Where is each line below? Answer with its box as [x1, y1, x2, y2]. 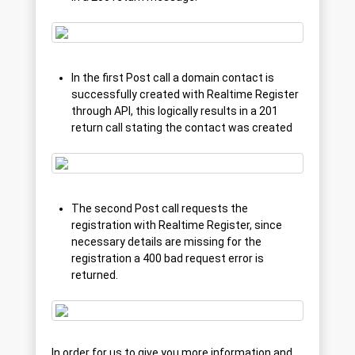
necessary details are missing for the [71, 235, 261, 249]
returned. [71, 269, 118, 282]
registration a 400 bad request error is [71, 252, 264, 265]
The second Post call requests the [71, 202, 248, 216]
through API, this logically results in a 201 [71, 105, 278, 118]
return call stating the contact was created [71, 121, 292, 135]
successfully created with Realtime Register [71, 88, 299, 101]
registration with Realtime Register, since [71, 219, 282, 232]
